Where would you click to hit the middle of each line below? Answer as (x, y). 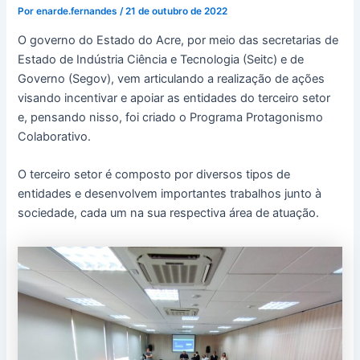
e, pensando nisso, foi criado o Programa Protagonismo (171, 118)
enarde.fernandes (78, 12)
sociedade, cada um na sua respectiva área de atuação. (169, 213)
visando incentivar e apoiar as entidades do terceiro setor (174, 98)
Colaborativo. (55, 137)
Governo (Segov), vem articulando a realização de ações (172, 79)
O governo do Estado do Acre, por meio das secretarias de (178, 41)
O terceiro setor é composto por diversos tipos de (154, 175)
